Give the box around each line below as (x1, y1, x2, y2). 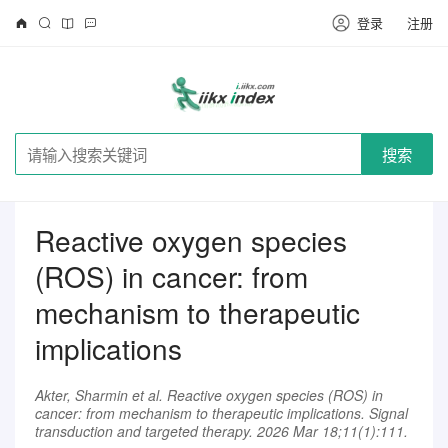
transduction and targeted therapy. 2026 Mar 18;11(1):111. (35, 420, 408, 441)
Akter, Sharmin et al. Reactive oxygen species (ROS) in (35, 384, 383, 405)
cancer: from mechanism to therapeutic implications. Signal (35, 402, 408, 423)
